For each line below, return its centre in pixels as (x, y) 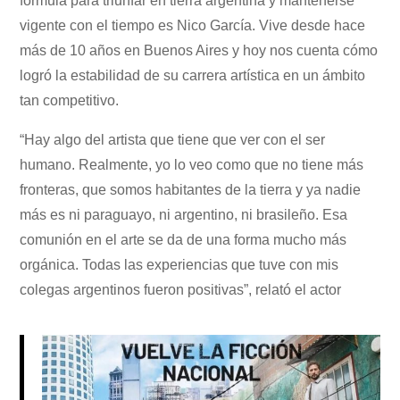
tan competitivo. (70, 100)
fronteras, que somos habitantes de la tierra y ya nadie (191, 189)
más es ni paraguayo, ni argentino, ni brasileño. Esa (184, 214)
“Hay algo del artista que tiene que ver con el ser (173, 139)
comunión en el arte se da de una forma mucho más (183, 239)
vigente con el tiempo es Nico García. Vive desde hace (193, 25)
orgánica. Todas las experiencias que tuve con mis (179, 264)
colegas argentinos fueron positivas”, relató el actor (181, 289)
